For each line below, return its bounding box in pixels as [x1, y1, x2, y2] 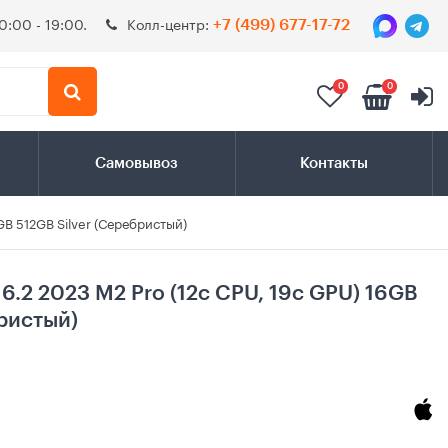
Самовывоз [95, 156, 179, 172]
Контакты [299, 156, 368, 172]
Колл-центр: [127, 12, 213, 34]
